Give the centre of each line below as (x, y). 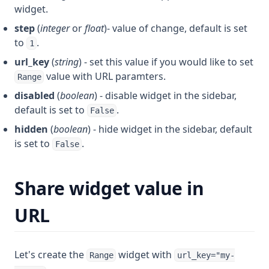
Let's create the (50, 254)
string (67, 62)
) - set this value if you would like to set (166, 62)
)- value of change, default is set (176, 28)
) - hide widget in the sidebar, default (170, 129)
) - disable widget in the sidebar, (165, 95)
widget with (145, 254)
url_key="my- (206, 255)
